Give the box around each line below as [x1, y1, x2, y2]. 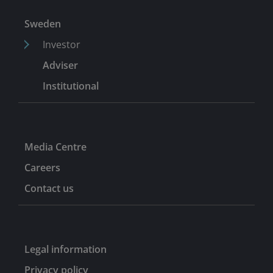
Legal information [24, 242, 107, 256]
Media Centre [24, 140, 87, 154]
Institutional [43, 79, 99, 93]
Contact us [24, 181, 74, 195]
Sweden [24, 16, 61, 30]
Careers [24, 160, 60, 174]
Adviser [43, 58, 78, 72]
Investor [43, 37, 80, 51]
